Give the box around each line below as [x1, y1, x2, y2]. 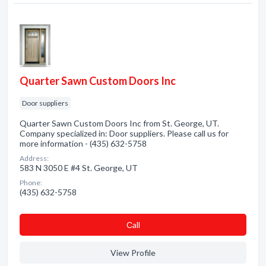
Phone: [20, 178, 42, 187]
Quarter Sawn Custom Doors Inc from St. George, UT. [20, 118, 219, 128]
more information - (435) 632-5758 [20, 138, 147, 148]
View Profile [110, 248, 156, 258]
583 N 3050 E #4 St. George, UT [20, 163, 138, 173]
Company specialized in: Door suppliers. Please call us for [20, 128, 229, 138]
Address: [20, 154, 49, 163]
